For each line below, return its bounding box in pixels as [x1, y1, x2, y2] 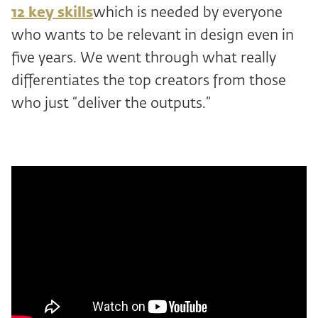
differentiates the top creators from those [11, 74, 286, 89]
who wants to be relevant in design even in [11, 28, 294, 43]
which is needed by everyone [93, 6, 283, 21]
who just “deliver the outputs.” [11, 97, 211, 111]
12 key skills [11, 6, 93, 21]
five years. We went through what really [11, 51, 276, 66]
